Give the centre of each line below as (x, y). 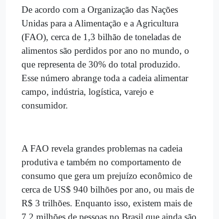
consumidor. (46, 105)
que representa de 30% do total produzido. (101, 64)
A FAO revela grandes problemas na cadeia (102, 148)
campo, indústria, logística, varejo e (88, 91)
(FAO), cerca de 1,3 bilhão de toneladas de (101, 37)
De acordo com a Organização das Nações (100, 9)
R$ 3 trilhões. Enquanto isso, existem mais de (107, 203)
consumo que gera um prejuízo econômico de (107, 175)
